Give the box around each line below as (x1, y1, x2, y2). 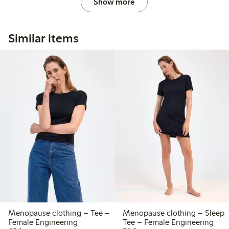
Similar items (8, 30, 78, 45)
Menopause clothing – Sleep (122, 208, 224, 218)
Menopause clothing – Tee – (8, 208, 110, 218)
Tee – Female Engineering (122, 217, 214, 227)
